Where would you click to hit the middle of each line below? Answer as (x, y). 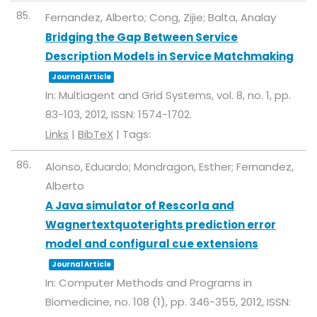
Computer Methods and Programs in (155, 283)
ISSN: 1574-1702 (150, 114)
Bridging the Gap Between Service (142, 37)
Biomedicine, (80, 302)
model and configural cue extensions (152, 244)
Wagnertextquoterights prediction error (161, 225)
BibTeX (96, 134)
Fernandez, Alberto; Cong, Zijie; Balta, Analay (161, 17)
